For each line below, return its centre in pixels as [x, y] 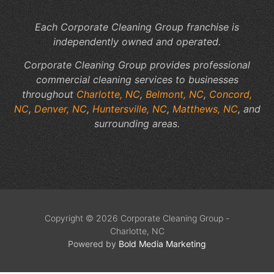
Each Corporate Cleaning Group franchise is [137, 27]
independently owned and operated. [137, 41]
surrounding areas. [137, 124]
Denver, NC [60, 109]
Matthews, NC [205, 109]
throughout [49, 94]
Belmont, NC [175, 94]
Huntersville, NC [129, 109]
